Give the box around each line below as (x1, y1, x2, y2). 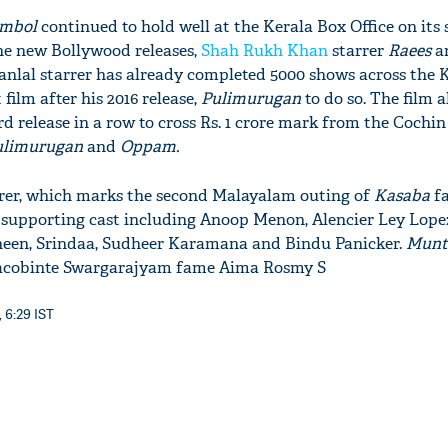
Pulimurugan (201, 88, 301, 109)
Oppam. (120, 136, 179, 157)
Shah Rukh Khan (201, 40, 328, 61)
